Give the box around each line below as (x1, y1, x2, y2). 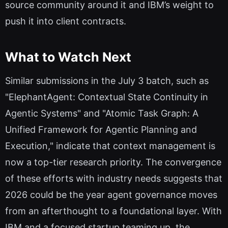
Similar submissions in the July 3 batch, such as (5, 75, 209, 86)
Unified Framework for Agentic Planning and (5, 124, 197, 135)
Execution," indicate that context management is (5, 140, 215, 151)
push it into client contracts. (5, 15, 126, 26)
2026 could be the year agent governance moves (5, 189, 217, 200)
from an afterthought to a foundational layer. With (5, 205, 222, 216)
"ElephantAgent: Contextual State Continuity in (5, 91, 208, 102)
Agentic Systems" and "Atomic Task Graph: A (5, 107, 198, 119)
